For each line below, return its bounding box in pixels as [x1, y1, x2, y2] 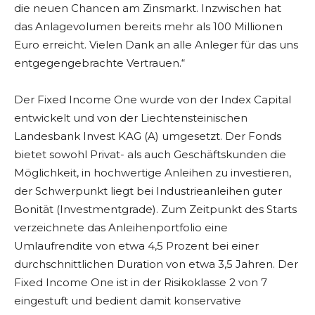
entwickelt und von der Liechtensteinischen [14, 111, 247, 125]
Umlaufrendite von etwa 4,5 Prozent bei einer [14, 239, 259, 253]
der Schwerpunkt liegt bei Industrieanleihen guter [14, 184, 282, 198]
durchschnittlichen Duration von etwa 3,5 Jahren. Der [14, 257, 298, 271]
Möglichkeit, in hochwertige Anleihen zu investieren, [14, 166, 291, 180]
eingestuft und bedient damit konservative [14, 294, 241, 308]
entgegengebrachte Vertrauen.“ [14, 56, 185, 70]
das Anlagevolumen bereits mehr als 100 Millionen [14, 20, 283, 34]
